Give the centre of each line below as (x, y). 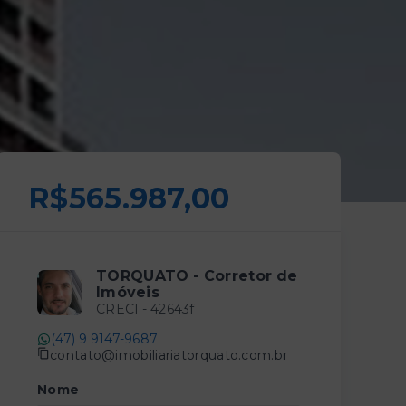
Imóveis (128, 292)
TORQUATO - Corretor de (197, 276)
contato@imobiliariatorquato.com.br (169, 355)
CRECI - (123, 309)
